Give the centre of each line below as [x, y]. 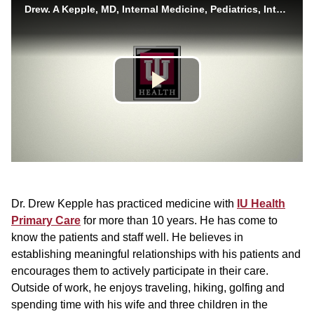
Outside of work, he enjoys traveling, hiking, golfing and [148, 287]
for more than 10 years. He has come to [179, 220]
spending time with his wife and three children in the [139, 304]
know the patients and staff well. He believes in [127, 237]
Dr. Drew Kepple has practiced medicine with [124, 203]
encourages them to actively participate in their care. [140, 271]
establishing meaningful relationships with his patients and [156, 254]
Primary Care [46, 220]
